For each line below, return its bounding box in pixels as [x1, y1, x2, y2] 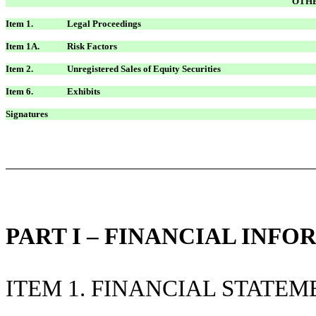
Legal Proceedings [67, 18, 141, 29]
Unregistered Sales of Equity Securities [67, 63, 221, 74]
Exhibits [67, 85, 100, 97]
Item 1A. [6, 40, 39, 51]
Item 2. [6, 63, 33, 74]
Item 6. [6, 85, 33, 97]
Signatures [6, 108, 48, 119]
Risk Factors [67, 40, 117, 51]
